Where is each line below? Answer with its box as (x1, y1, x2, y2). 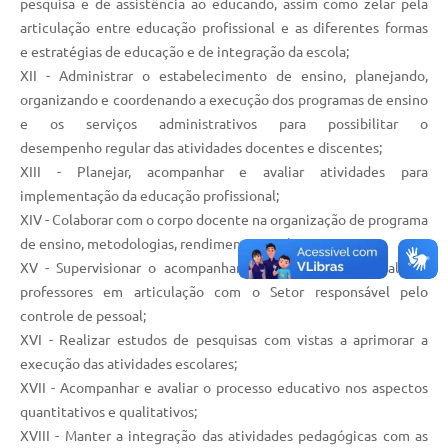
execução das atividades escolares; (20, 356, 237, 373)
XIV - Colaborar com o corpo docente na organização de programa (20, 212, 428, 229)
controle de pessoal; (20, 308, 146, 325)
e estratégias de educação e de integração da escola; (20, 44, 349, 61)
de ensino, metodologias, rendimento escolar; (20, 236, 306, 253)
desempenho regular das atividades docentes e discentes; (20, 140, 382, 157)
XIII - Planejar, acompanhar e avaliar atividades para (20, 164, 428, 181)
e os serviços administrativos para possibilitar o (20, 116, 428, 133)
